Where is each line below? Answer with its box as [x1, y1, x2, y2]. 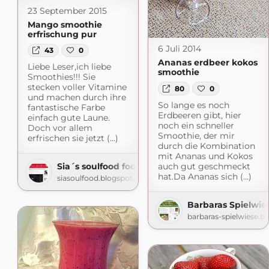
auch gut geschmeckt [157, 160, 250, 172]
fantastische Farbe [27, 102, 105, 113]
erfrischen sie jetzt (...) [27, 133, 118, 144]
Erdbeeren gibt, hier [157, 109, 241, 121]
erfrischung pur [27, 28, 97, 40]
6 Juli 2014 [157, 43, 201, 55]
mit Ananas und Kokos [157, 150, 253, 162]
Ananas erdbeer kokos [157, 57, 258, 68]
